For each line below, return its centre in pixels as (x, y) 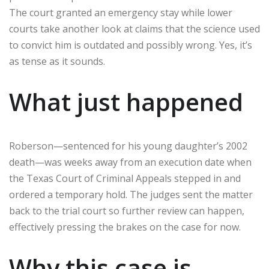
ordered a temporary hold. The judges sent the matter (131, 195)
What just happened (126, 102)
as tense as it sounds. (57, 62)
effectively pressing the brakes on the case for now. (125, 227)
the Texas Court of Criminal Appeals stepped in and (125, 179)
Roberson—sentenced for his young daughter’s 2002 (128, 146)
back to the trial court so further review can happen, (127, 211)
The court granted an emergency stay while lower (121, 13)
